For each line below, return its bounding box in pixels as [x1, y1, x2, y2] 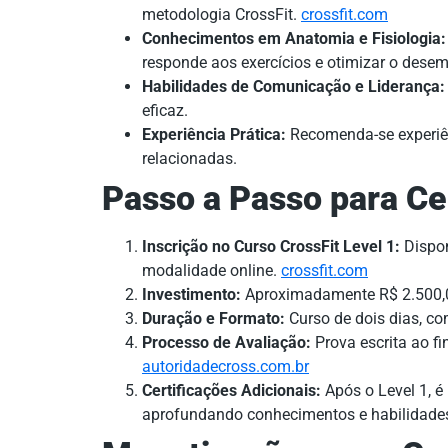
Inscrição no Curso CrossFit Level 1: [142, 236, 400, 256]
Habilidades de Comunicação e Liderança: [142, 76, 445, 96]
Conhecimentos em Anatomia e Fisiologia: [142, 28, 446, 48]
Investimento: [142, 284, 241, 304]
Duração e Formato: [142, 308, 285, 328]
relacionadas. [142, 148, 237, 168]
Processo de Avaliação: [142, 332, 311, 352]
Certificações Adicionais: [142, 380, 321, 400]
